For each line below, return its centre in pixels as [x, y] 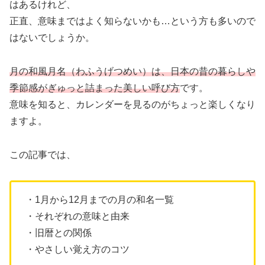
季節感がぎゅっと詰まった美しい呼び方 [95, 88]
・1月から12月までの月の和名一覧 [100, 199]
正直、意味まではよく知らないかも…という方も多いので [132, 21]
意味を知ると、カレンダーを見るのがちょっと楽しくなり [132, 105]
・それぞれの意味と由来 [77, 216]
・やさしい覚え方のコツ [77, 249]
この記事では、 [43, 154]
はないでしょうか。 [52, 38]
